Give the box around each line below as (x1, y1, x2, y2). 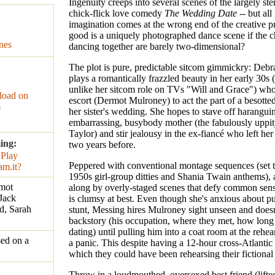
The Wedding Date (165, 8, 237, 19)
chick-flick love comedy (69, 8, 165, 19)
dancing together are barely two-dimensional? (69, 41, 245, 52)
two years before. (69, 139, 136, 150)
